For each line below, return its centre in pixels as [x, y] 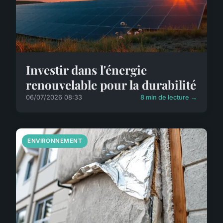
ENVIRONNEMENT [55, 141]
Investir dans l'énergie [86, 70]
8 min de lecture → [169, 98]
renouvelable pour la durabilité [111, 85]
